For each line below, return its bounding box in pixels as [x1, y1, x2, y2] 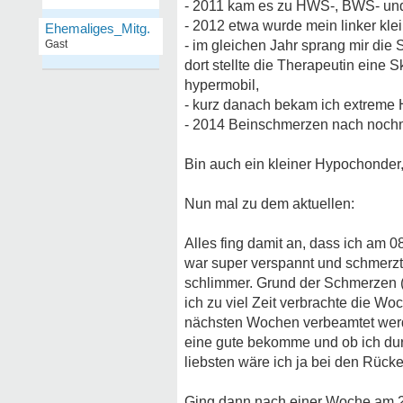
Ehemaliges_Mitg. [45, 21, 150, 36]
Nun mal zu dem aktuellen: [184, 196, 354, 211]
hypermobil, [184, 77, 259, 93]
